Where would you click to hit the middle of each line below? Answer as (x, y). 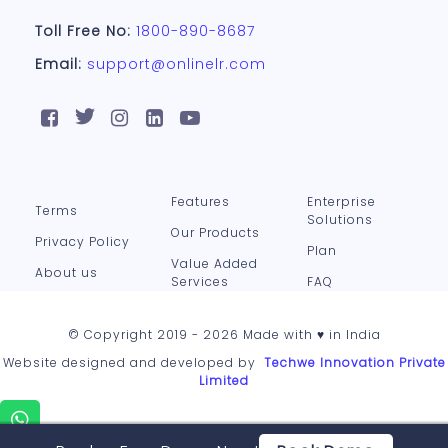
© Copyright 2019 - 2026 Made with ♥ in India (224, 334)
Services (199, 281)
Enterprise (341, 201)
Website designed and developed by (131, 362)
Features (200, 201)
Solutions (339, 219)
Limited (224, 380)
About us (66, 272)
